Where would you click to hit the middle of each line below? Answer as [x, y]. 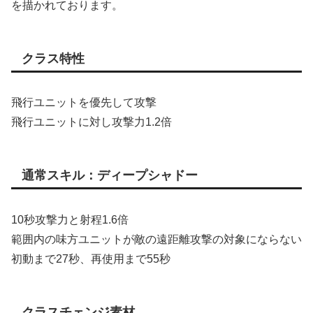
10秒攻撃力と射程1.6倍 [70, 219]
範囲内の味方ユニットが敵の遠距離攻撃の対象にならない [156, 239]
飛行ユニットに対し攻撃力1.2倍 [92, 122]
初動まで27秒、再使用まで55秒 [91, 259]
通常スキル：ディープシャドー [110, 176]
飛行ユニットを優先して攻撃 [84, 103]
